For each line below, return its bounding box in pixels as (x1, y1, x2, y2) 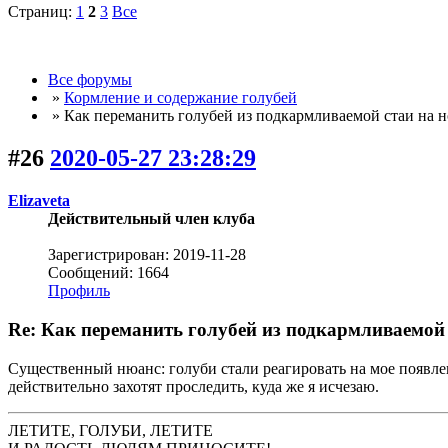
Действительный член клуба (48, 210, 255, 228)
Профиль (48, 282, 110, 300)
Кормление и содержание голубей (64, 89, 297, 107)
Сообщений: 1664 (48, 264, 169, 282)
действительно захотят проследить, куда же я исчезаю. (8, 377, 379, 395)
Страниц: (8, 3, 76, 21)
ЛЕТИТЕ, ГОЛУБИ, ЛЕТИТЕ (8, 421, 213, 439)
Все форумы (48, 71, 132, 89)
